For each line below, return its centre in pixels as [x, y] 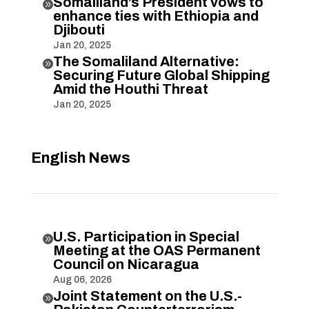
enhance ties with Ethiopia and [156, 16]
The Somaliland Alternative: [146, 61]
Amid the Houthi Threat [130, 89]
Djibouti [79, 29]
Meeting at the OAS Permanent [157, 250]
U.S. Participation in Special [146, 236]
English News [80, 158]
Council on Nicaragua [126, 264]
